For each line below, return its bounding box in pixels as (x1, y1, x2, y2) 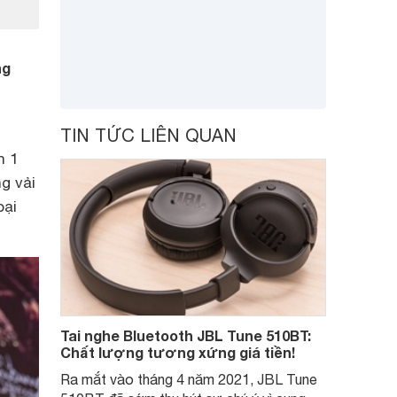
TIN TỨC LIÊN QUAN (60, 125, 237, 145)
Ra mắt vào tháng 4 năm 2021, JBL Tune (60, 371, 317, 387)
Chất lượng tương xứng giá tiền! (60, 344, 295, 361)
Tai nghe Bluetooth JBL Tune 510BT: (60, 327, 311, 344)
